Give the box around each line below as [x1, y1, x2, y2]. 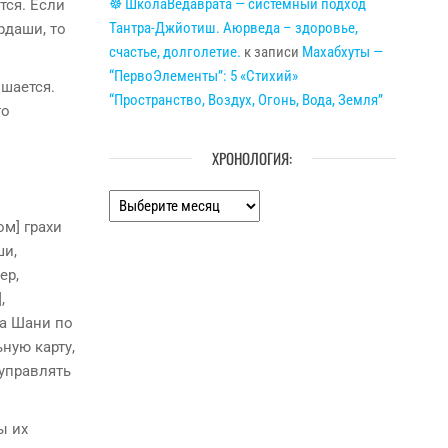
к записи [240, 43, 302, 61]
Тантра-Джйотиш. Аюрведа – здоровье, [108, 19, 358, 37]
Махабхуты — [301, 43, 383, 61]
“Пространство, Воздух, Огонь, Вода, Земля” [108, 91, 383, 109]
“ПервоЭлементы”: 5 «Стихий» [108, 67, 298, 85]
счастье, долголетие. [108, 43, 241, 61]
